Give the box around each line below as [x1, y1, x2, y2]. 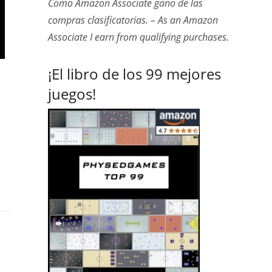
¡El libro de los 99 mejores [47, 64, 221, 84]
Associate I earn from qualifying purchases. [47, 30, 229, 44]
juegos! [47, 84, 96, 104]
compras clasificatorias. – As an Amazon [47, 13, 218, 27]
